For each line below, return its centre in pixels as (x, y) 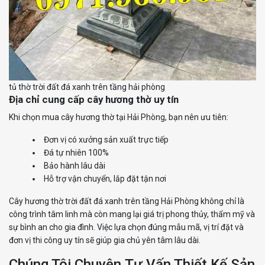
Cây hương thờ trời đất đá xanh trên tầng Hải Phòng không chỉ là (127, 201)
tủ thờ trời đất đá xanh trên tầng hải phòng (87, 87)
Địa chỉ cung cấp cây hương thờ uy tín (94, 99)
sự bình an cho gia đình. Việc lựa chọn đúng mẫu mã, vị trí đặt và (126, 227)
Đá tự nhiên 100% (76, 152)
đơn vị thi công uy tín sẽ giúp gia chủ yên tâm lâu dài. (105, 240)
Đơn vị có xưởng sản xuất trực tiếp (106, 139)
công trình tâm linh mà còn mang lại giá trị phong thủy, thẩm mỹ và (132, 214)
